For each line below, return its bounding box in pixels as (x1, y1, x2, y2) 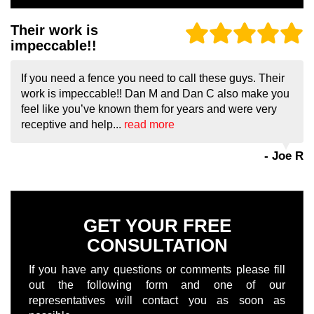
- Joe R (264, 149, 303, 163)
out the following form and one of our (29, 279, 285, 292)
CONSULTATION (86, 235, 228, 257)
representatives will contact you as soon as (29, 294, 285, 307)
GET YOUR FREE (83, 215, 231, 237)
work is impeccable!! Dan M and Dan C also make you (21, 88, 289, 100)
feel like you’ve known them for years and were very (21, 103, 277, 116)
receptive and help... (21, 118, 124, 131)
